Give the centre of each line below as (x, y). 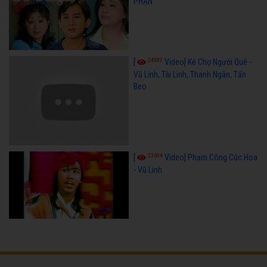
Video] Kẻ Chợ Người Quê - (208, 62)
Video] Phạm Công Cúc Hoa (211, 158)
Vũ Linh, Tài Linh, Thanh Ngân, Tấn (190, 74)
